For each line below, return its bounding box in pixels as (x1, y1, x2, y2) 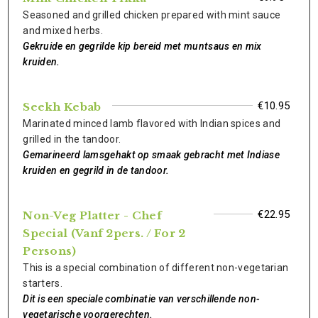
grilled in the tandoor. (23, 133, 121, 145)
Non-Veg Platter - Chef (23, 209, 162, 222)
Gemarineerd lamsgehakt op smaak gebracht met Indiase (23, 149, 280, 160)
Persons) (23, 244, 77, 258)
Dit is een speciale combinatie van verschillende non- (23, 293, 261, 305)
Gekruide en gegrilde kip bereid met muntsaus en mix (23, 40, 262, 52)
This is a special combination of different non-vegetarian (23, 262, 289, 273)
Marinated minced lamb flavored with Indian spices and (23, 118, 281, 129)
